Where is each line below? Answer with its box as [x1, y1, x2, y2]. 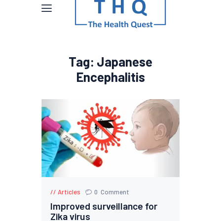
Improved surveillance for [50, 199, 158, 212]
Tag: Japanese [69, 54, 152, 69]
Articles [58, 187, 81, 196]
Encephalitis [76, 69, 145, 84]
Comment [100, 187, 129, 196]
